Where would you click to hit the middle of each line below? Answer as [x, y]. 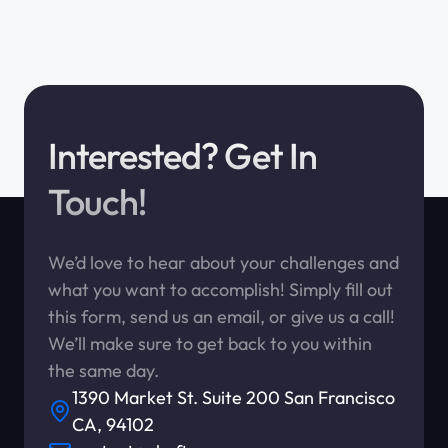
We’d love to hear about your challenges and [223, 262]
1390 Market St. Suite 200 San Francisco [233, 397]
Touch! [97, 201]
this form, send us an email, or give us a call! [221, 316]
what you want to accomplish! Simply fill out [220, 289]
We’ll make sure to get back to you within [210, 343]
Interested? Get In [182, 155]
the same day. [103, 370]
